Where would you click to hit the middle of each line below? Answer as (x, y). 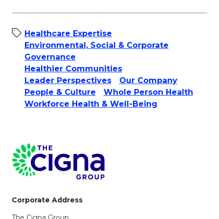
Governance (50, 57)
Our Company (148, 81)
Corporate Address (47, 200)
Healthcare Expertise (68, 34)
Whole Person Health (148, 92)
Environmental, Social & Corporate (96, 45)
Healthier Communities (73, 69)
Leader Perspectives (68, 81)
